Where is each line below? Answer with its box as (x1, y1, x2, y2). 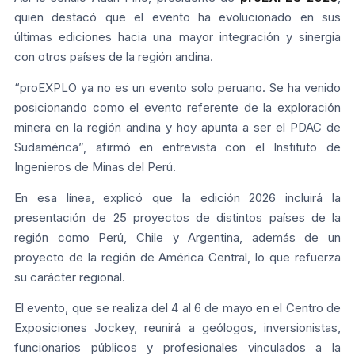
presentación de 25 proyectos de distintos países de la (14, 209, 341, 225)
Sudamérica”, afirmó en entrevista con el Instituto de (14, 139, 341, 155)
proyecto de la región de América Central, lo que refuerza (14, 249, 341, 265)
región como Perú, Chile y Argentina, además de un (14, 229, 341, 245)
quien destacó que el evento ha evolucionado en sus (14, 9, 341, 25)
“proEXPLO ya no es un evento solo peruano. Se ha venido (14, 79, 341, 95)
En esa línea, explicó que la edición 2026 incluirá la (14, 189, 341, 205)
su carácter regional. (14, 269, 125, 284)
